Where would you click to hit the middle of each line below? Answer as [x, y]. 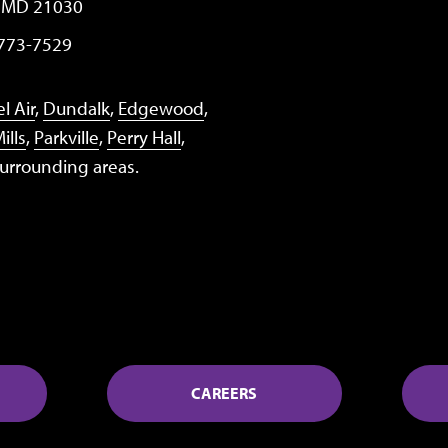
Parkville [66, 137]
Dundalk [76, 108]
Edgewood [161, 108]
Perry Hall [144, 137]
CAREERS [224, 393]
